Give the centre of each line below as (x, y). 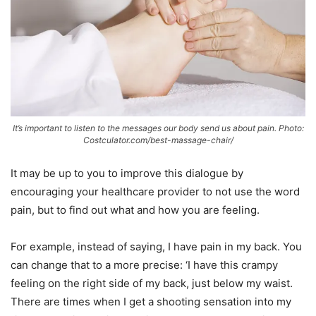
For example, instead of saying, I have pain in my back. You (156, 247)
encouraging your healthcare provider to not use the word (155, 192)
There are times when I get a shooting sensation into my (151, 302)
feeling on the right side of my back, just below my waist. (152, 284)
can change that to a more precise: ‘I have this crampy (144, 265)
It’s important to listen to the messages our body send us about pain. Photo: (158, 128)
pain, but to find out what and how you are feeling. (135, 210)
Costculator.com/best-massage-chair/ (158, 140)
